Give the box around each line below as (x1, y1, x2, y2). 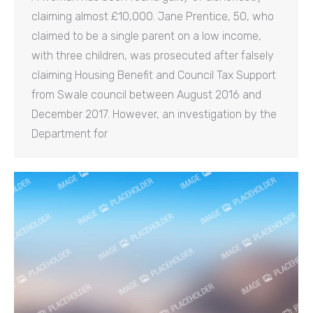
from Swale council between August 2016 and (31, 87, 261, 101)
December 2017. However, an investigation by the (31, 107, 277, 121)
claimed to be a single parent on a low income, (31, 29, 261, 43)
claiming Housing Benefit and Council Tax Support (31, 68, 276, 82)
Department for (31, 126, 108, 140)
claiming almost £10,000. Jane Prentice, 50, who (31, 9, 274, 23)
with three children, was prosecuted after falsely (31, 48, 274, 62)
